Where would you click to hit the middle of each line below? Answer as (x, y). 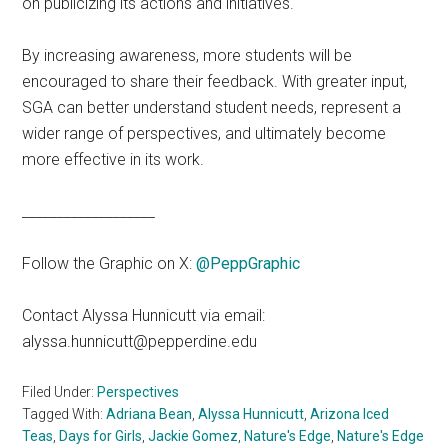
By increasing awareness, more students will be (187, 55)
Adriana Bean (149, 413)
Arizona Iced (350, 413)
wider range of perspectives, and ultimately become (204, 133)
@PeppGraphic (248, 263)
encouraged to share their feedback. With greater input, (215, 81)
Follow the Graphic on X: (109, 263)
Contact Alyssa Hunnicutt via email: (144, 315)
